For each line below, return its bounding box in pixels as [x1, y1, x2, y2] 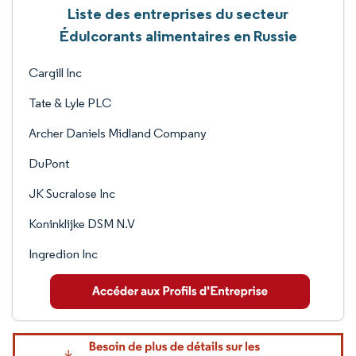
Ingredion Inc [29, 246, 98, 261]
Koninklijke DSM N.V [29, 216, 135, 231]
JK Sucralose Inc [29, 186, 115, 201]
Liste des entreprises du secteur [68, 4, 288, 23]
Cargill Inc [29, 65, 82, 80]
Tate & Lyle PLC [29, 95, 111, 110]
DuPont [29, 156, 69, 171]
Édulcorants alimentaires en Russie [59, 26, 297, 45]
